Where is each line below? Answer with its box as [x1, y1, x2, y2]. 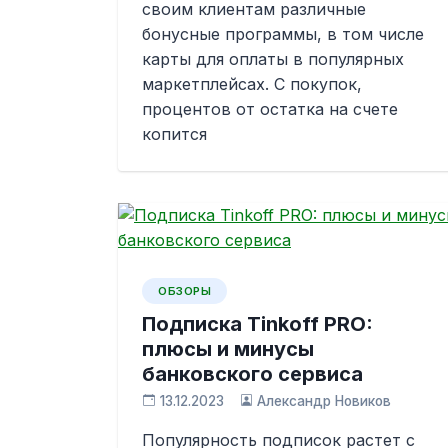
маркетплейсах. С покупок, [142, 74, 362, 94]
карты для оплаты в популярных [142, 49, 404, 69]
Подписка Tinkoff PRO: [142, 312, 373, 336]
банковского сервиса [142, 362, 363, 386]
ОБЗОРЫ [158, 284, 211, 298]
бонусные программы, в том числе [142, 24, 424, 44]
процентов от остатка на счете [142, 99, 398, 119]
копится [142, 124, 207, 144]
